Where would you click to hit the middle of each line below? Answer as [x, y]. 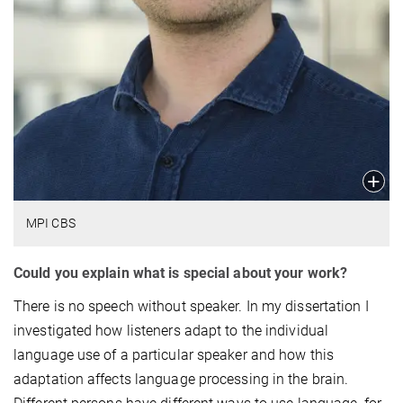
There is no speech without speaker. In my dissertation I [191, 306]
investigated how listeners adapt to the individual [171, 330]
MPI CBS [51, 223]
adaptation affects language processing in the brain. [181, 379]
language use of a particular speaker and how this [174, 354]
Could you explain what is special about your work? [180, 273]
